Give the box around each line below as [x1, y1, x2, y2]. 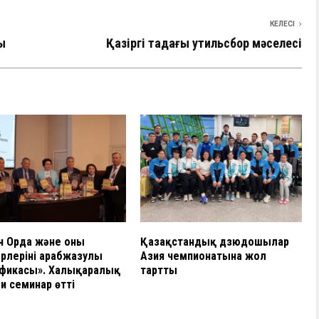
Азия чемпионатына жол [140, 249, 267, 263]
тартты [140, 263, 178, 278]
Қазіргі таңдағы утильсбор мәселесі [106, 36, 302, 51]
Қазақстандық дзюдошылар [140, 235, 290, 249]
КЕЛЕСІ [270, 20, 295, 28]
